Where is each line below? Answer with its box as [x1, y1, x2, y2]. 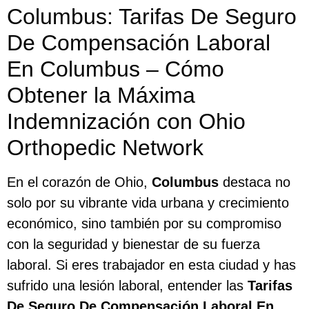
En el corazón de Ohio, [7, 174, 152, 190]
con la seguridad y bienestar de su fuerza [7, 236, 260, 252]
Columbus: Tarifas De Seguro [7, 3, 297, 29]
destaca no [219, 174, 290, 190]
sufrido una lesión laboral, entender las [7, 277, 248, 293]
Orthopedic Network [7, 134, 203, 160]
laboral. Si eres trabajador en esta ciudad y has [7, 257, 296, 272]
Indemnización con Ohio [7, 108, 246, 134]
